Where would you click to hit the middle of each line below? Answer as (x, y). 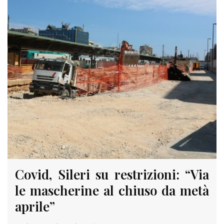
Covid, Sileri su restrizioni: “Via (112, 174)
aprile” (35, 206)
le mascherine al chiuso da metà (112, 190)
